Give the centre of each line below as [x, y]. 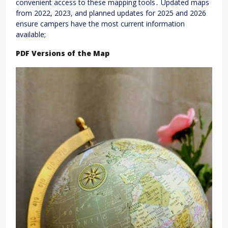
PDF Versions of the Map [63, 53]
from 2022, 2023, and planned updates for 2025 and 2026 [111, 13]
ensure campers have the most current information [100, 24]
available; [31, 35]
